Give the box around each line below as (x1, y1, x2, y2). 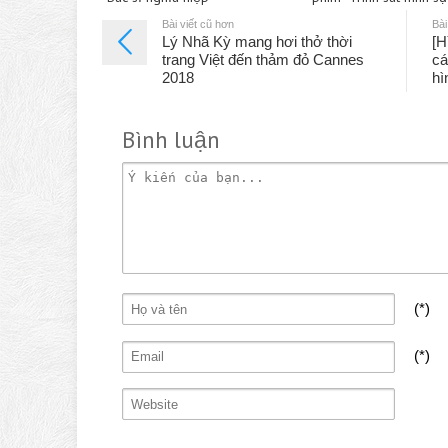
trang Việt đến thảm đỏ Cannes (162, 50, 364, 68)
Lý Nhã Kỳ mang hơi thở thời (162, 32, 352, 50)
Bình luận (122, 123, 220, 154)
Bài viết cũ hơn (162, 17, 234, 30)
